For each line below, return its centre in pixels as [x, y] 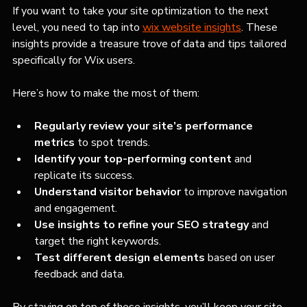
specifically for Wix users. [74, 61]
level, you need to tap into [77, 28]
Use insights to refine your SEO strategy [142, 225]
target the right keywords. [98, 242]
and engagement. [76, 209]
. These [261, 28]
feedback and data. [79, 274]
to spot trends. [112, 143]
